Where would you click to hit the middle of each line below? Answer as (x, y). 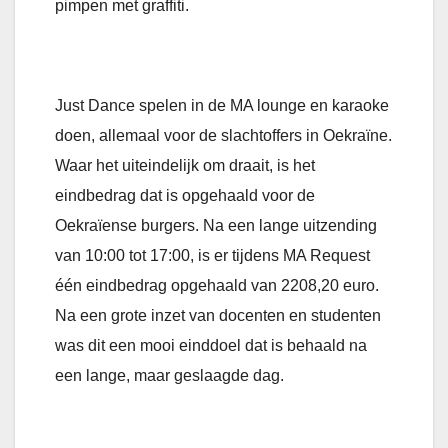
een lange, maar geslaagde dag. (171, 376)
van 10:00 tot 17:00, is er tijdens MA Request (212, 256)
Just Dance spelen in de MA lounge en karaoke (222, 106)
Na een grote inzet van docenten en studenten (218, 316)
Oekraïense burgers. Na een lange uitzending (216, 226)
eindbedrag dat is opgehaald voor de (185, 196)
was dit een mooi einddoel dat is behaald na (211, 346)
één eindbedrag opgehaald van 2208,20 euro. (217, 286)
